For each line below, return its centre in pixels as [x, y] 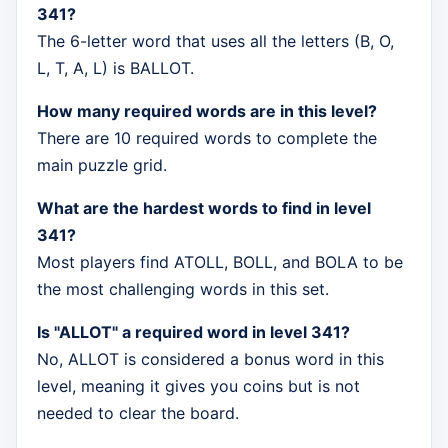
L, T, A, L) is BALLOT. [115, 68]
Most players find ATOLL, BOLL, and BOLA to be [220, 262]
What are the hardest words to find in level [204, 208]
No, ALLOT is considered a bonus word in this [210, 359]
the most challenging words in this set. [183, 289]
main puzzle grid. [102, 165]
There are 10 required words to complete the [207, 138]
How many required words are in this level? [207, 111]
